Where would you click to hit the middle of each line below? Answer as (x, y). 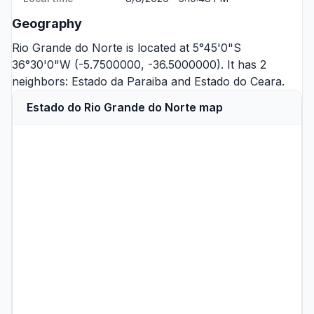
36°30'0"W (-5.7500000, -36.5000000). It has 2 (139, 64)
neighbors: (42, 81)
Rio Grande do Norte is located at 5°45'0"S (127, 48)
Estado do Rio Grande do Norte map (125, 107)
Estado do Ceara (238, 81)
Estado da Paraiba (120, 81)
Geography (47, 23)
